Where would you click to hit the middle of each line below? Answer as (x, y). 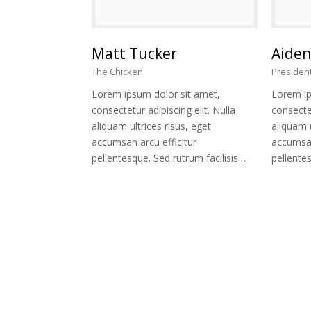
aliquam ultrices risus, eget (151, 126)
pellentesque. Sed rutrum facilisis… (169, 158)
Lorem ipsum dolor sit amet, (156, 94)
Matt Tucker (134, 54)
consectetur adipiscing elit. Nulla (163, 110)
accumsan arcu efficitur (144, 142)
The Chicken (117, 72)
